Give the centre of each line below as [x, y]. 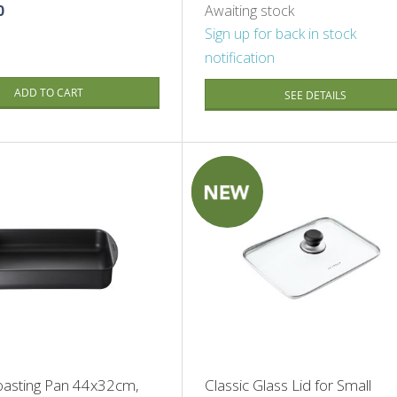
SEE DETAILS [316, 96]
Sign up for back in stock [280, 34]
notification [239, 58]
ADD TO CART [48, 93]
